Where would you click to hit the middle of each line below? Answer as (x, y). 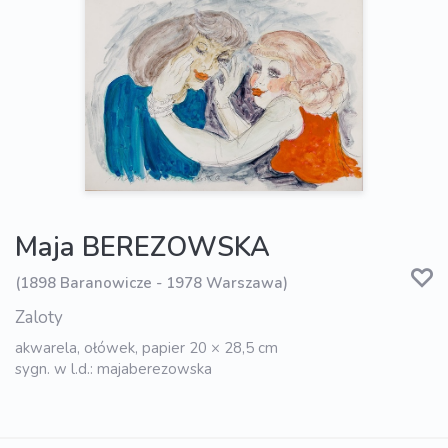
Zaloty (39, 318)
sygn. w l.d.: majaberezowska (113, 369)
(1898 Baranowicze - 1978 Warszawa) (151, 282)
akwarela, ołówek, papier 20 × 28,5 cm (146, 348)
